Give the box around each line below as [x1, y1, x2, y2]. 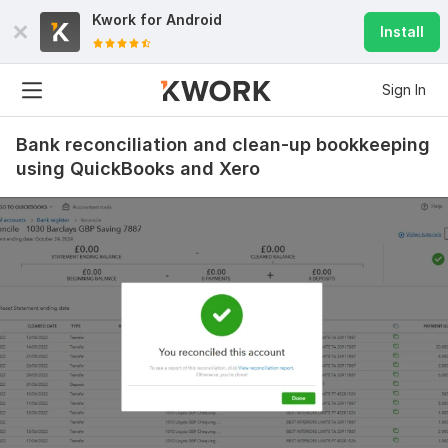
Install [380, 23, 424, 40]
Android [166, 11, 222, 28]
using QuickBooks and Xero [16, 158, 260, 179]
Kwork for [92, 11, 166, 28]
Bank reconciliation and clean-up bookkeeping [16, 134, 430, 155]
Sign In [382, 81, 426, 98]
